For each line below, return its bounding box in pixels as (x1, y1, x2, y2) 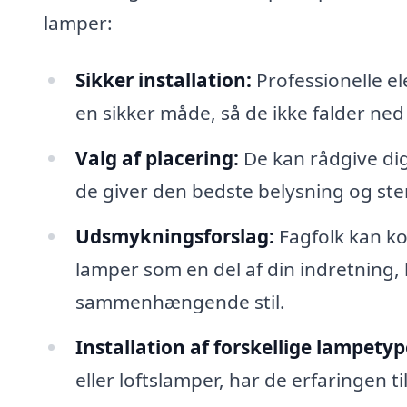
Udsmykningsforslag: (74, 223, 274, 249)
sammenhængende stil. (74, 288, 285, 314)
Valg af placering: (74, 145, 239, 172)
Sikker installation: (74, 67, 252, 94)
